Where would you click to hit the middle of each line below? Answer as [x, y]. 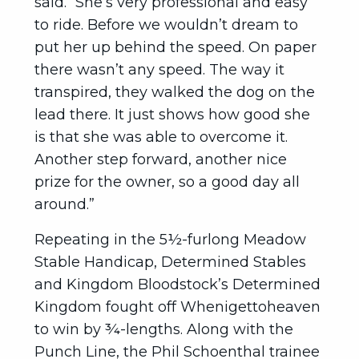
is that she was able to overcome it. [161, 137]
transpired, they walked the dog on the [175, 92]
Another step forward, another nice [161, 159]
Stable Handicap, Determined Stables [170, 262]
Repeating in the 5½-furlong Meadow [170, 240]
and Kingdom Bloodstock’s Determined [177, 284]
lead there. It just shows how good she [172, 115]
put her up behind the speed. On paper [175, 47]
